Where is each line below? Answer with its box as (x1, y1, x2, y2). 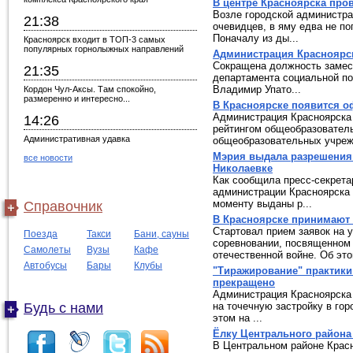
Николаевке (213, 162, 273, 174)
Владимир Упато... (213, 84, 301, 95)
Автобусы (24, 260, 67, 271)
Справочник (24, 199, 102, 214)
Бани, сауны (134, 229, 189, 240)
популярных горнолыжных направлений (24, 44, 184, 54)
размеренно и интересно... (24, 94, 130, 103)
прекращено (213, 277, 275, 288)
